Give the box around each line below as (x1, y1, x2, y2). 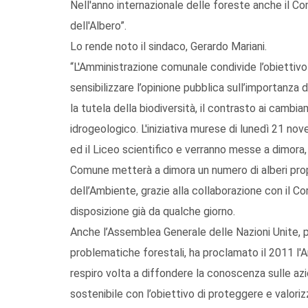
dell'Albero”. (70, 19, 126, 32)
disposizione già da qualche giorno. (70, 204, 235, 218)
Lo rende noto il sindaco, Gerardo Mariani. (70, 39, 267, 53)
